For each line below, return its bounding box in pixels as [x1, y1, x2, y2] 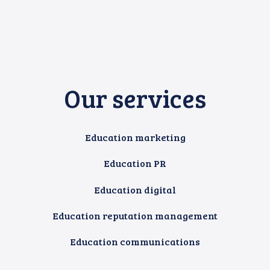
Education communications [70, 235, 200, 248]
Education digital [94, 183, 176, 196]
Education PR [104, 157, 166, 170]
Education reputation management [52, 209, 218, 222]
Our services [64, 81, 206, 116]
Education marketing [84, 131, 186, 144]
